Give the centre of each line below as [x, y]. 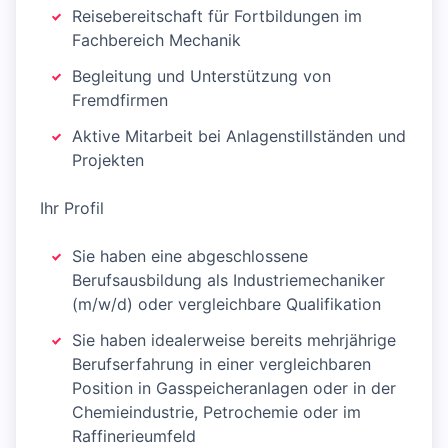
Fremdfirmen [120, 100]
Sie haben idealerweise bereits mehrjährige [234, 340]
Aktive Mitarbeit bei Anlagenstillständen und [239, 136]
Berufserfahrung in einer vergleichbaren [221, 364]
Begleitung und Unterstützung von [201, 76]
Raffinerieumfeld [134, 436]
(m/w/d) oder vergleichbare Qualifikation [226, 304]
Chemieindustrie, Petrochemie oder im [216, 412]
